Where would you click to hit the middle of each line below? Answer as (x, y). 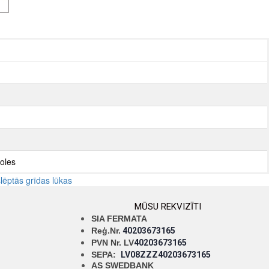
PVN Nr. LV (113, 243)
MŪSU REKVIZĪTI (168, 207)
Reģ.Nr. (106, 231)
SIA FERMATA (119, 219)
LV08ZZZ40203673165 (166, 255)
